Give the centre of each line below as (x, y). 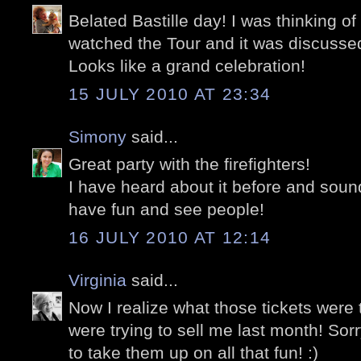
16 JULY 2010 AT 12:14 (170, 237)
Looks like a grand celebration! (187, 66)
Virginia (98, 280)
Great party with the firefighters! (189, 164)
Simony (98, 136)
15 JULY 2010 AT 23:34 (170, 93)
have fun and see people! (166, 210)
